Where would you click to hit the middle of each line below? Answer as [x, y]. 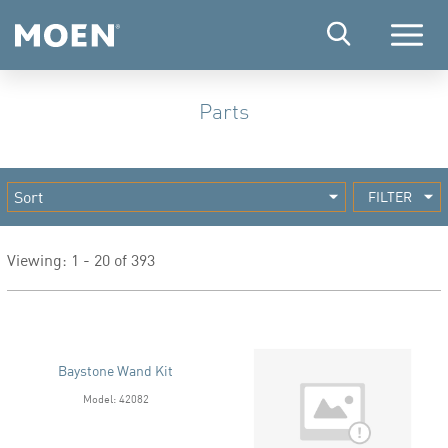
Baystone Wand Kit [115, 371]
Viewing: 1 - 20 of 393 [81, 259]
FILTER [390, 196]
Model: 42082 [115, 399]
